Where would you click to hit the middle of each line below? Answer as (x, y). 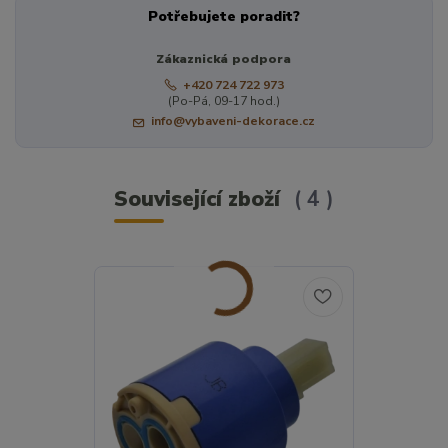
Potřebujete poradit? (223, 17)
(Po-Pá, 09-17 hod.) (223, 100)
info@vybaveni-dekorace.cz (232, 121)
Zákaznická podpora (224, 59)
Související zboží (199, 199)
